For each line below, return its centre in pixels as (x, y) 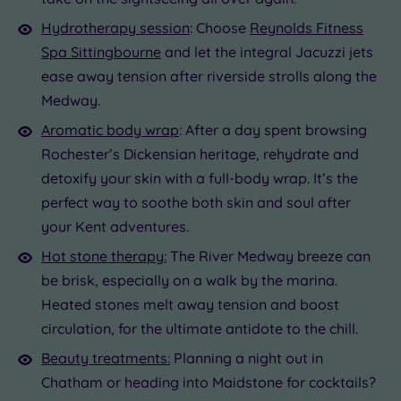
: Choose (220, 28)
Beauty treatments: (106, 358)
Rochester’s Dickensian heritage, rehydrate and (200, 154)
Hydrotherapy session (115, 28)
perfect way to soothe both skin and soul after (196, 203)
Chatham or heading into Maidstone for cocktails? (209, 383)
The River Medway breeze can (269, 256)
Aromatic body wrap (110, 130)
